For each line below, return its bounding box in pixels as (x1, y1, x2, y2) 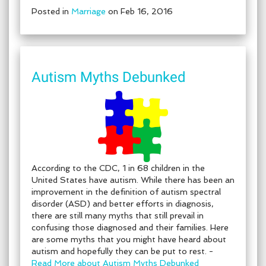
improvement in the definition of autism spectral (31, 187, 221, 197)
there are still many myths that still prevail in (31, 211, 204, 220)
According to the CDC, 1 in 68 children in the (31, 163, 205, 173)
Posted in (31, 7, 71, 16)
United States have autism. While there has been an (31, 175, 235, 185)
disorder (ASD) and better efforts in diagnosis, (31, 199, 214, 208)
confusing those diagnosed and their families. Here (31, 223, 229, 232)
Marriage (71, 7, 106, 16)
